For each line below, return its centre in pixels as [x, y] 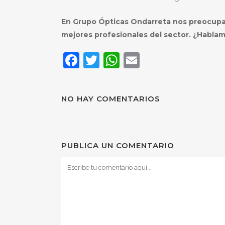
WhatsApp [162, 60]
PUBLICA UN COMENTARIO [118, 146]
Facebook [118, 60]
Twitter [128, 60]
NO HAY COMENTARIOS [111, 99]
